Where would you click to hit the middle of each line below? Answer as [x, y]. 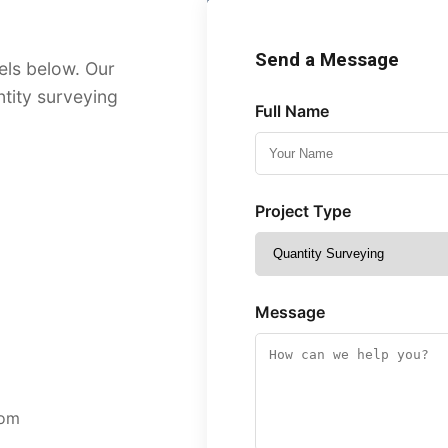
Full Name [292, 111]
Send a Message [327, 60]
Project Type [303, 210]
